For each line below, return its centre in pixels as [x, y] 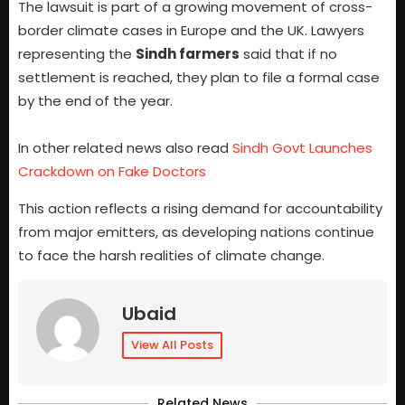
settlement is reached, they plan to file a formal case [199, 78]
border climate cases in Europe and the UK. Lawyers [191, 31]
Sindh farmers [188, 54]
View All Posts [172, 345]
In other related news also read [125, 148]
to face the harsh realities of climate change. [171, 255]
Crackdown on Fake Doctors [112, 172]
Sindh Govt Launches [302, 148]
